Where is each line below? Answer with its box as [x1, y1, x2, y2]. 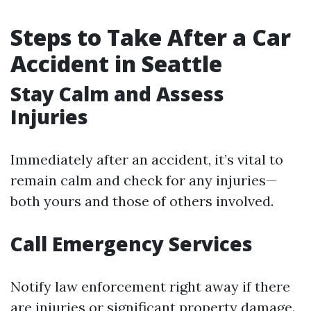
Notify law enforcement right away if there [10, 278, 290, 295]
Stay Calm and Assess [10, 81, 224, 107]
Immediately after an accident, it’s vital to [10, 151, 283, 168]
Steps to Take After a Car [10, 22, 291, 52]
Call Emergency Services [10, 230, 253, 257]
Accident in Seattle [10, 49, 222, 78]
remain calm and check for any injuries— [10, 171, 277, 189]
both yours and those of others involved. [10, 192, 274, 210]
